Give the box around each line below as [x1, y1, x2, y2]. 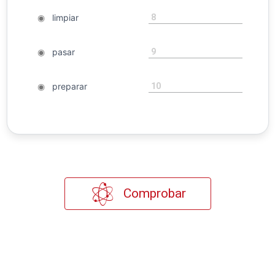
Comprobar [120, 186, 186, 201]
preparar [44, 81, 87, 92]
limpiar [44, 12, 79, 23]
